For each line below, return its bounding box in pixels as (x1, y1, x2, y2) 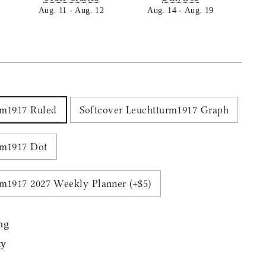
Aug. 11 (38, 6, 67, 15)
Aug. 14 (147, 6, 177, 15)
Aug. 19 (184, 6, 214, 15)
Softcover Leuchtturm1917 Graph (79, 104, 229, 116)
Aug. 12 (75, 6, 104, 15)
